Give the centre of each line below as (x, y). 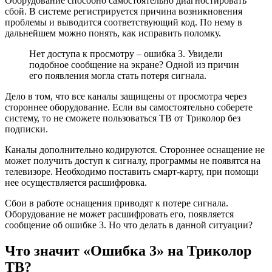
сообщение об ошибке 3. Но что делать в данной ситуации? (129, 225)
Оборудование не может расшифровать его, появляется (119, 214)
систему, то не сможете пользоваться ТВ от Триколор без (123, 118)
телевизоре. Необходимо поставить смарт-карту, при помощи (132, 171)
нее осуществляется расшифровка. (76, 182)
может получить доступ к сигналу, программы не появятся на (133, 160)
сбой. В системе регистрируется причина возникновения (124, 11)
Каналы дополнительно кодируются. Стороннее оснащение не (135, 149)
